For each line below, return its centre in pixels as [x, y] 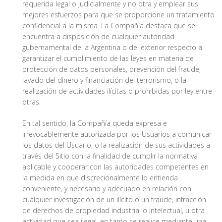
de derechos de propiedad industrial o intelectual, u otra [113, 211]
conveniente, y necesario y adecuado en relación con [107, 189]
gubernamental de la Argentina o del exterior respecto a [112, 48]
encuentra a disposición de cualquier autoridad [98, 37]
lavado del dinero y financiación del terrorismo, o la [104, 80]
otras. [31, 102]
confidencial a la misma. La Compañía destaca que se [109, 26]
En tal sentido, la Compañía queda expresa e [95, 123]
